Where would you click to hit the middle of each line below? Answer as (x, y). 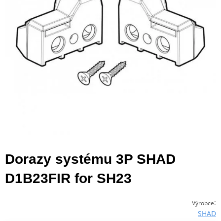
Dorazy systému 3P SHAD (90, 159)
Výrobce (203, 203)
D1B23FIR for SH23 (68, 178)
